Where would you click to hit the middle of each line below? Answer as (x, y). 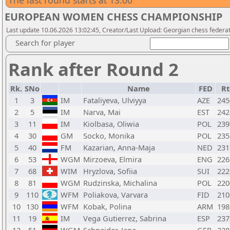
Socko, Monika (109, 136)
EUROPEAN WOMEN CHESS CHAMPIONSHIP (113, 17)
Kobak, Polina (107, 206)
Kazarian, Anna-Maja (119, 147)
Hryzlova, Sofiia (110, 171)
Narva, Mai (102, 112)
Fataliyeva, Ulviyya (115, 100)
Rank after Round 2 (93, 69)
